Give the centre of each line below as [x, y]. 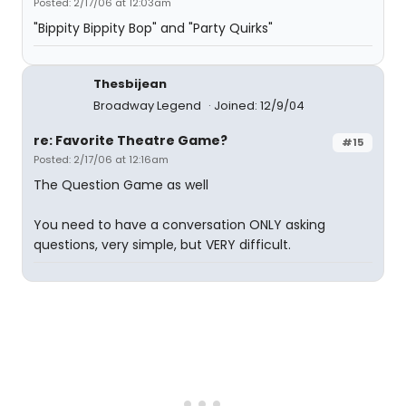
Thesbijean [130, 84]
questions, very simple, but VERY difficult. [162, 245]
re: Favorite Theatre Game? [130, 140]
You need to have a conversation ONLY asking [179, 225]
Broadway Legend [149, 106]
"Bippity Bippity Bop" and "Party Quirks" [153, 28]
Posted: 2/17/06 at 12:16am [101, 159]
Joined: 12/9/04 [259, 106]
